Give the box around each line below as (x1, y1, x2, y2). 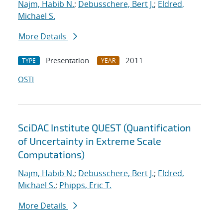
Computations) (18, 148, 85, 161)
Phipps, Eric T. (59, 180, 111, 191)
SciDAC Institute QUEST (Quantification (18, 121, 191, 134)
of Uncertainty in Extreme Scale (18, 135, 161, 147)
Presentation (46, 55, 89, 66)
